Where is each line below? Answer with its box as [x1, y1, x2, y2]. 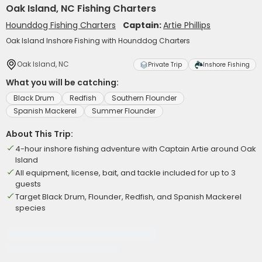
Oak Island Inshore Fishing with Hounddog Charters [6, 36, 190, 46]
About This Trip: [6, 128, 73, 140]
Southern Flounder [112, 93, 177, 103]
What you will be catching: [6, 77, 119, 88]
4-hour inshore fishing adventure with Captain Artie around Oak [15, 143, 256, 154]
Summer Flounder [92, 106, 156, 116]
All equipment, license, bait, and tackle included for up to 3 [15, 167, 236, 178]
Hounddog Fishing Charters [6, 19, 116, 31]
